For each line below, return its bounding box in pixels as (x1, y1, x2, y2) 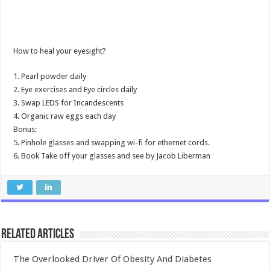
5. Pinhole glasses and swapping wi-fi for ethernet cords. (13, 138, 210, 148)
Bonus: (13, 125, 37, 134)
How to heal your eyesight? (13, 46, 107, 56)
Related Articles (1, 228, 75, 242)
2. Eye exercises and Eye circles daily (13, 85, 137, 95)
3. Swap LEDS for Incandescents (13, 98, 124, 108)
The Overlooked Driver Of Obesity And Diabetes (13, 254, 212, 265)
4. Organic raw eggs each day (13, 111, 116, 121)
